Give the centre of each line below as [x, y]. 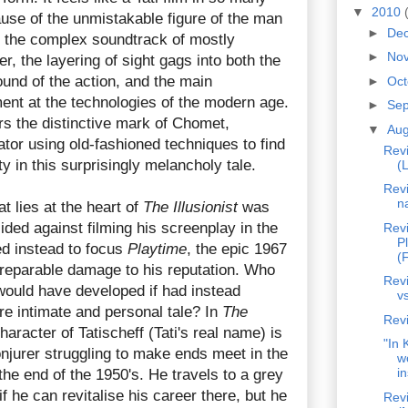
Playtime [157, 249]
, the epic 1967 [237, 249]
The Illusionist [190, 207]
